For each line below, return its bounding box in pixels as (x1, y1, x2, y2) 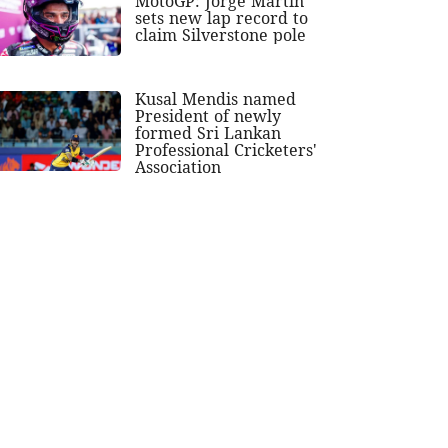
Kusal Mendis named (135, 87, 297, 110)
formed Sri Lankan (135, 121, 282, 144)
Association (135, 155, 222, 178)
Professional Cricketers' (135, 138, 318, 161)
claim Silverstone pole (135, 23, 307, 46)
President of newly (135, 104, 282, 127)
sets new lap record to (135, 6, 309, 29)
